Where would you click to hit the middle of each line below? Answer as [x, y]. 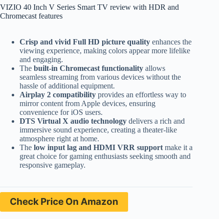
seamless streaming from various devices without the [100, 77]
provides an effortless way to [141, 94]
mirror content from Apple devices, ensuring [88, 103]
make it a [178, 147]
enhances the [171, 42]
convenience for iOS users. [61, 112]
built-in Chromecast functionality [88, 68]
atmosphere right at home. [59, 138]
